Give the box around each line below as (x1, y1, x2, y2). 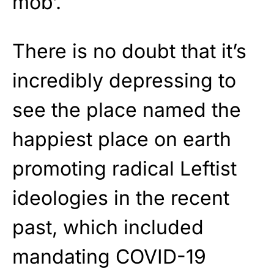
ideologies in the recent (12, 185, 229, 210)
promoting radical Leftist (12, 156, 237, 180)
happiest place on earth (12, 127, 231, 151)
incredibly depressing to (12, 68, 236, 92)
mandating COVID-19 (12, 244, 206, 268)
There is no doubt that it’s (12, 39, 246, 63)
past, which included (12, 215, 204, 239)
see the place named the (12, 97, 241, 122)
